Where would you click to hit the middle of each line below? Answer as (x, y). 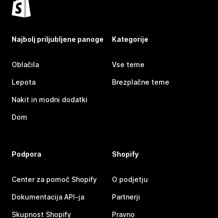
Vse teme (128, 64)
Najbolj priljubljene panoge (58, 39)
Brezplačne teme (141, 82)
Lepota (24, 82)
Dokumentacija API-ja (48, 197)
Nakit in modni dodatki (50, 99)
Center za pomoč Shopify (54, 179)
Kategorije (130, 39)
